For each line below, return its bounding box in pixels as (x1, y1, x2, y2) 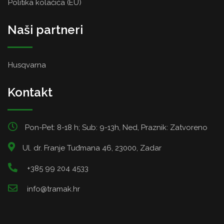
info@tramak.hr (27, 184, 80, 194)
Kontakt (7, 85, 52, 100)
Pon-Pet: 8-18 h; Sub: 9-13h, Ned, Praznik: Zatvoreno (25, 123, 207, 132)
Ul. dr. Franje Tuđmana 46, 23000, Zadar (22, 143, 161, 153)
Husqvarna (8, 60, 46, 70)
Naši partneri (7, 22, 83, 37)
